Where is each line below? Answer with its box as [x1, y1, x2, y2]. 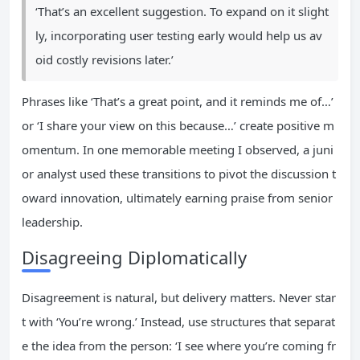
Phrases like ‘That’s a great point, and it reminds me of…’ [22, 93, 333, 109]
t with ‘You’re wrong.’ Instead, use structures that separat [22, 313, 335, 329]
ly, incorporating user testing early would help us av [35, 27, 322, 43]
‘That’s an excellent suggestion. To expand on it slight [35, 3, 329, 19]
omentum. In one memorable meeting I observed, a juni [22, 141, 333, 157]
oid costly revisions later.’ [35, 51, 174, 67]
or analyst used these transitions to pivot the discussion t [22, 166, 336, 182]
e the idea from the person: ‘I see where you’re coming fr [22, 337, 336, 354]
